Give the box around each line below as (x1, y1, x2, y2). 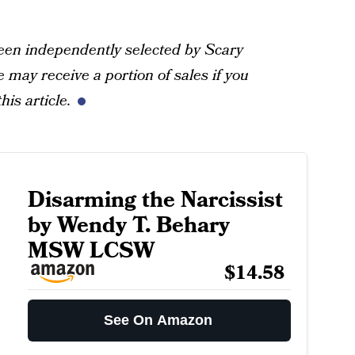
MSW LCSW (27, 235, 155, 266)
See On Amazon (104, 312, 213, 328)
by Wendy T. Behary (27, 210, 230, 241)
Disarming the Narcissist (27, 185, 283, 216)
